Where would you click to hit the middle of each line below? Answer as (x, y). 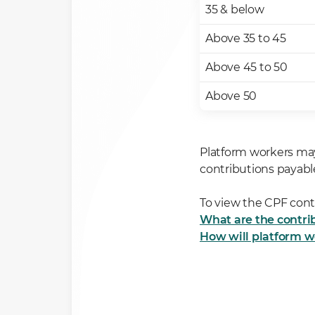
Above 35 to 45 (246, 38)
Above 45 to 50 (246, 67)
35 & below (235, 9)
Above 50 (231, 96)
